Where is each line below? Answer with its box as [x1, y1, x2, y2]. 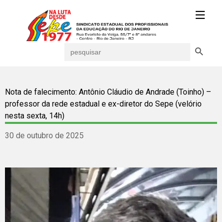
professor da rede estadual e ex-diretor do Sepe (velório [5, 99, 202, 109]
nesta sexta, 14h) [5, 111, 64, 120]
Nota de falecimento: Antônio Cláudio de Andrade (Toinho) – [5, 87, 211, 97]
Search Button [190, 38, 212, 47]
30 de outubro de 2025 [5, 131, 84, 140]
